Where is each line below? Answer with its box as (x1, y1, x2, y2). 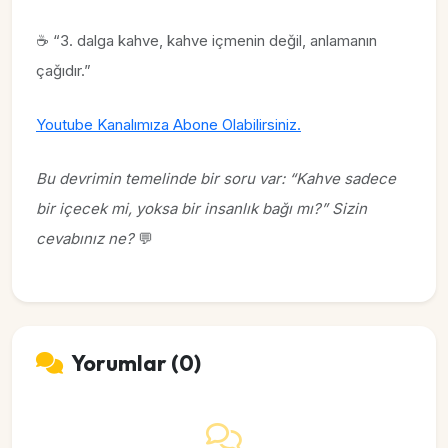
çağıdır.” (36, 61, 91, 80)
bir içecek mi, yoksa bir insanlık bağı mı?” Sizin (36, 199, 367, 218)
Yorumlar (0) (71, 349, 201, 377)
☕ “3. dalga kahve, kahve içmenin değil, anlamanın (36, 31, 377, 50)
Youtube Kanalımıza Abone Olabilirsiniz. (36, 115, 301, 134)
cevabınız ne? (36, 229, 134, 248)
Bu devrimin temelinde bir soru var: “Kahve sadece (36, 169, 396, 188)
